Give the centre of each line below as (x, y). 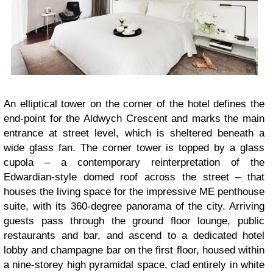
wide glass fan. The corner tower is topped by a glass (134, 148)
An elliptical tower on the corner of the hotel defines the (134, 104)
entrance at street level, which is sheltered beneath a (134, 133)
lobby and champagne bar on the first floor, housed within (134, 250)
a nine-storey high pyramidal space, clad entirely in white (134, 265)
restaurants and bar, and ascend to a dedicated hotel (134, 236)
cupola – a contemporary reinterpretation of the (134, 163)
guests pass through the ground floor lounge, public (134, 221)
